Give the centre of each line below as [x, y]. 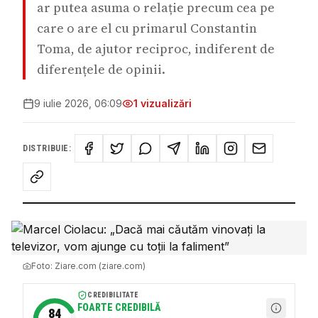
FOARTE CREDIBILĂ [119, 307]
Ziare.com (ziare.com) [100, 266]
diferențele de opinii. [101, 69]
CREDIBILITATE [113, 295]
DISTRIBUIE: [47, 148]
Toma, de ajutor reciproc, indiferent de [156, 49]
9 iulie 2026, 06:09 [78, 103]
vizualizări [165, 103]
